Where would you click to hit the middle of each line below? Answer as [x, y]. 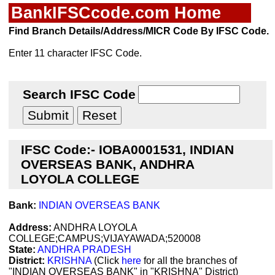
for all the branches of [189, 261]
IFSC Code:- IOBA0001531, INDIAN [127, 149]
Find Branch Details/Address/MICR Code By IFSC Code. [139, 31]
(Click [107, 261]
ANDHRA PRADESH [84, 250]
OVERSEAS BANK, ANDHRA [108, 164]
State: [22, 250]
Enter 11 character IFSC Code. [75, 53]
